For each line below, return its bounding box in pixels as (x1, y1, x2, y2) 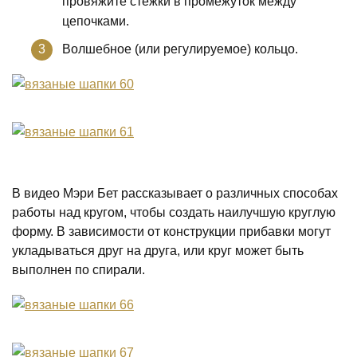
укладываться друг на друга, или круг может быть (12, 244, 304, 257)
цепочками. (62, 14, 129, 28)
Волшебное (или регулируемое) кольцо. (62, 42, 298, 56)
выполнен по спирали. (12, 263, 145, 277)
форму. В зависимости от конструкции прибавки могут (12, 225, 331, 238)
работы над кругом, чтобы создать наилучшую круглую (12, 206, 335, 219)
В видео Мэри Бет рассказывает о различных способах (12, 186, 338, 200)
